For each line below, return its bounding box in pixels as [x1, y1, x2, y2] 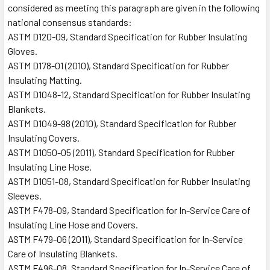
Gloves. [8, 45, 37, 57]
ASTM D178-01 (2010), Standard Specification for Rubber [8, 60, 229, 72]
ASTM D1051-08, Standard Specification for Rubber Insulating [8, 175, 250, 187]
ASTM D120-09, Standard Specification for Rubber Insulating [8, 31, 247, 43]
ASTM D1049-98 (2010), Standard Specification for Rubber [8, 118, 236, 130]
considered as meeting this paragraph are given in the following [8, 2, 260, 14]
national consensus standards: [8, 16, 132, 28]
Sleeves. [8, 190, 42, 202]
